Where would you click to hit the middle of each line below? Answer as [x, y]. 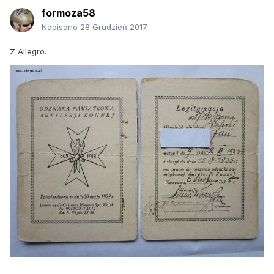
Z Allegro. [28, 52]
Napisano [61, 27]
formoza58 [68, 13]
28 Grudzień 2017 [114, 27]
